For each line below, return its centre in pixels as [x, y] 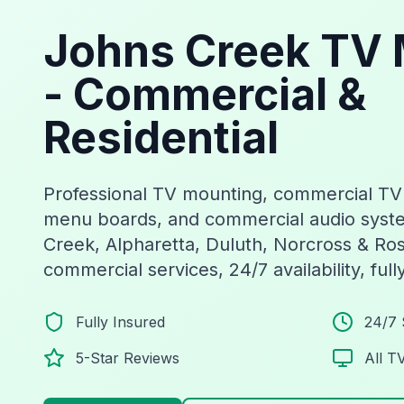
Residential [161, 137]
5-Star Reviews [128, 358]
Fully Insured [120, 321]
